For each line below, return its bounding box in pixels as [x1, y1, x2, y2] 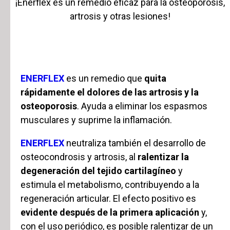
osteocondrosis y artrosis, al [21, 151, 138, 162]
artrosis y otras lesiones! [70, 11, 170, 22]
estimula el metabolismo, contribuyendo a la [21, 179, 199, 190]
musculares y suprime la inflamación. [21, 114, 172, 125]
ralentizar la [138, 151, 189, 162]
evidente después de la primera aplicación [21, 207, 199, 218]
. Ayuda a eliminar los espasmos [77, 101, 207, 111]
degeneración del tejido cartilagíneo [21, 165, 176, 176]
